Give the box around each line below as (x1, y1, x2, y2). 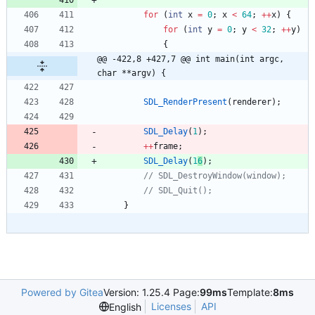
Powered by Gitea (21, 286, 103, 299)
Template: (227, 286, 273, 299)
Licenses (150, 300, 191, 313)
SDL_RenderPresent (143, 97, 227, 108)
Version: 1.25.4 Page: (103, 286, 200, 299)
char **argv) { (97, 68, 166, 79)
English (108, 300, 141, 313)
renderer (232, 97, 271, 108)
